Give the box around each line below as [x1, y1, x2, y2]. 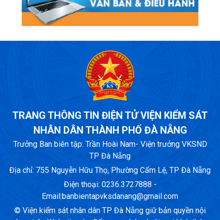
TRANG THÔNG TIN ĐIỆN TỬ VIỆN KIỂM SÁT [12, 110, 208, 122]
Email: [42, 192, 62, 201]
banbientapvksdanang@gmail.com [62, 192, 178, 201]
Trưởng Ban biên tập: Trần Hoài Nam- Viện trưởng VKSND [13, 139, 207, 149]
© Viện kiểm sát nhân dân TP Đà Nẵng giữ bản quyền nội [14, 206, 206, 216]
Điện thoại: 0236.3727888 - [63, 180, 157, 190]
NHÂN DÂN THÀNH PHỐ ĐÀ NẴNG [33, 124, 187, 137]
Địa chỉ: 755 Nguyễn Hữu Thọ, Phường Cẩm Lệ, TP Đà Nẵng [9, 165, 211, 175]
